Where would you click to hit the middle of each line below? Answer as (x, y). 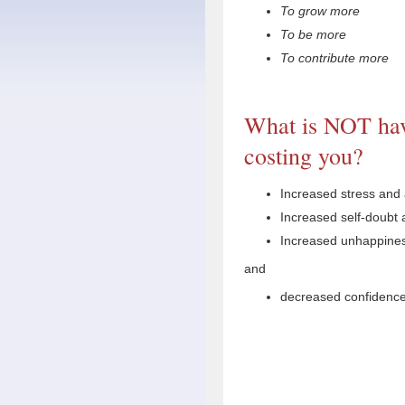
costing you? (304, 155)
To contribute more (334, 57)
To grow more (320, 10)
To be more (313, 34)
